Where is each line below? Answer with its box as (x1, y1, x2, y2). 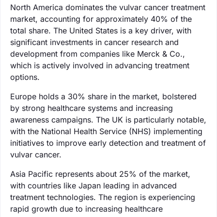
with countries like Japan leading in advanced (10, 180, 177, 190)
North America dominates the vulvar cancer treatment (10, 2, 205, 12)
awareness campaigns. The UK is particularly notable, (10, 114, 206, 124)
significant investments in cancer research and (10, 37, 179, 47)
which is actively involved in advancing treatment (10, 60, 189, 70)
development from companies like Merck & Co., (10, 48, 185, 59)
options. (10, 72, 40, 82)
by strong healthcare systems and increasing (10, 103, 173, 113)
